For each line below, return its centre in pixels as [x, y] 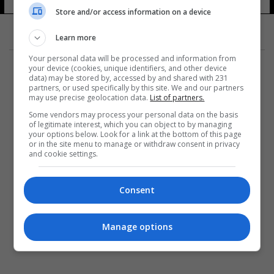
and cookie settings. [64, 154]
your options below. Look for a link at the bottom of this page [135, 134]
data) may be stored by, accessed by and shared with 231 [129, 78]
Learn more [76, 37]
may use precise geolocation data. [90, 97]
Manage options [137, 227]
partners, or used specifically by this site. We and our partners [136, 87]
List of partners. [177, 97]
